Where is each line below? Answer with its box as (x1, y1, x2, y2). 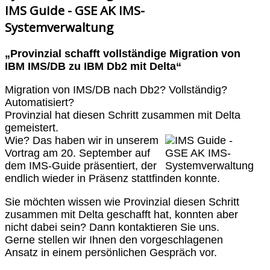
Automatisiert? (5, 96, 74, 108)
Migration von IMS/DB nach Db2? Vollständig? (5, 83, 227, 96)
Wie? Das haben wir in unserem (5, 134, 159, 146)
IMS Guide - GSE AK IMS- (5, 1, 145, 19)
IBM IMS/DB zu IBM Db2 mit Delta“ (5, 60, 181, 73)
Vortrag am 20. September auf (5, 146, 150, 159)
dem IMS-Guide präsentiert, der (5, 159, 157, 172)
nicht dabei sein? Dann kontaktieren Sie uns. (5, 221, 219, 233)
